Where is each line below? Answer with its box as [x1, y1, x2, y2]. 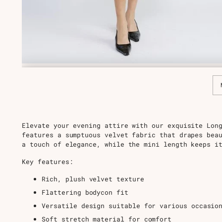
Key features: [22, 157, 73, 166]
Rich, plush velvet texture [42, 174, 144, 183]
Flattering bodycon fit [42, 187, 128, 197]
